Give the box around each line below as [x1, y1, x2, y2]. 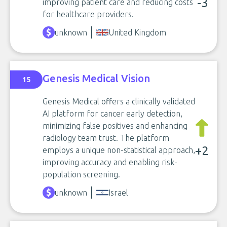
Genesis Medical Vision [43, 72, 150, 84]
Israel [108, 188, 128, 197]
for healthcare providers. [43, 10, 134, 19]
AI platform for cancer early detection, [43, 109, 182, 118]
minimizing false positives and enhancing [43, 121, 187, 130]
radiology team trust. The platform [43, 133, 169, 142]
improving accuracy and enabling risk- [43, 158, 177, 167]
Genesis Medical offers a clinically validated [43, 97, 195, 106]
